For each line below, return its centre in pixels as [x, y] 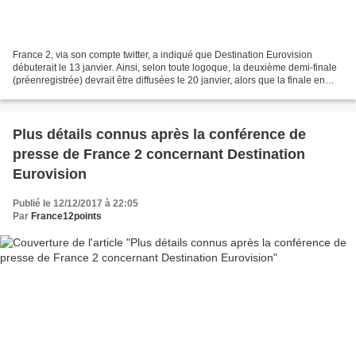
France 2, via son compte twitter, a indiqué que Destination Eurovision [163, 54]
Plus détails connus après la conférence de [159, 134]
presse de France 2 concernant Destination [159, 154]
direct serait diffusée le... [65, 93]
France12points [66, 216]
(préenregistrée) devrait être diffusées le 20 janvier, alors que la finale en [169, 80]
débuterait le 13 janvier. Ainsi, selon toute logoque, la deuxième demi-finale [175, 67]
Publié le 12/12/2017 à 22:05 [75, 203]
